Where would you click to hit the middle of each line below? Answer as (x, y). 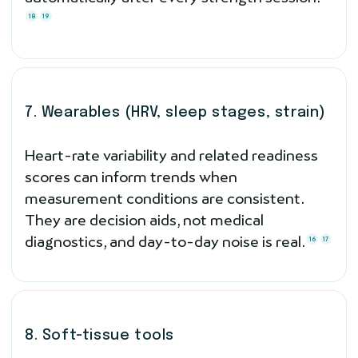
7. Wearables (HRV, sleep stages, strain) (175, 112)
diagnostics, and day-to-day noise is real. (165, 241)
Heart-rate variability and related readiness (171, 155)
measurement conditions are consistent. (164, 198)
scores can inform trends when (131, 177)
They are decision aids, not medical (144, 220)
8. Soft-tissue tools (99, 335)
